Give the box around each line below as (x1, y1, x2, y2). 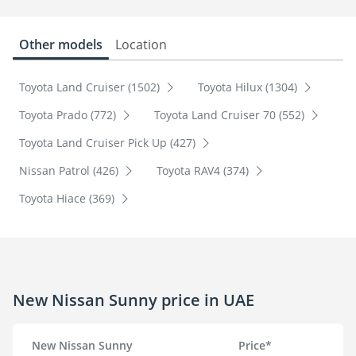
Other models (19, 36, 103, 53)
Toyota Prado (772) (19, 107, 119, 123)
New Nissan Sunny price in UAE (13, 288, 254, 311)
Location (115, 36, 167, 53)
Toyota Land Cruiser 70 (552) (153, 107, 308, 123)
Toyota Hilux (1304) (197, 79, 300, 95)
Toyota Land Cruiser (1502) (19, 79, 163, 95)
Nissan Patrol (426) (19, 163, 122, 179)
